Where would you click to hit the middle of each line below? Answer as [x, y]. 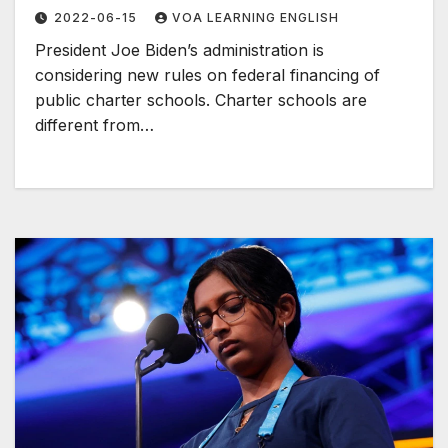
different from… [94, 125]
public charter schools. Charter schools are [201, 100]
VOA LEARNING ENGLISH [255, 18]
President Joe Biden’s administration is [179, 50]
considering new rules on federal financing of [207, 75]
